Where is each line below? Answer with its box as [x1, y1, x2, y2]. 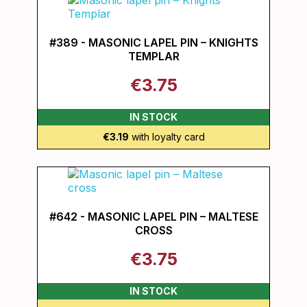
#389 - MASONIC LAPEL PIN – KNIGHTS [49, 36, 258, 49]
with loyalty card [128, 131, 205, 143]
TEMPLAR [127, 49, 180, 63]
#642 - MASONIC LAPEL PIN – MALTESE [49, 210, 258, 223]
